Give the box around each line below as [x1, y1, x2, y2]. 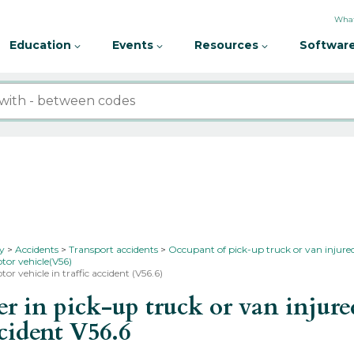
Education [9, 38, 74, 52]
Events [112, 38, 156, 52]
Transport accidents [69, 243, 159, 255]
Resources [194, 38, 262, 52]
